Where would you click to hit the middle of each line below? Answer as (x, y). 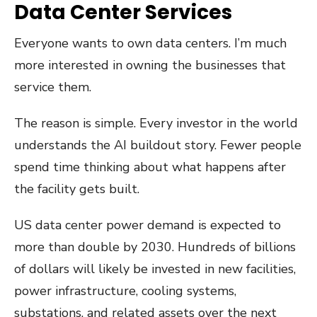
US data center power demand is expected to (148, 225)
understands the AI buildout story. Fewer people (158, 145)
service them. (53, 87)
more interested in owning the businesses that (150, 65)
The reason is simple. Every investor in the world (156, 123)
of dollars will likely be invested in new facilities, (155, 269)
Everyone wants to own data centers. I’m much (150, 43)
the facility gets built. (77, 189)
